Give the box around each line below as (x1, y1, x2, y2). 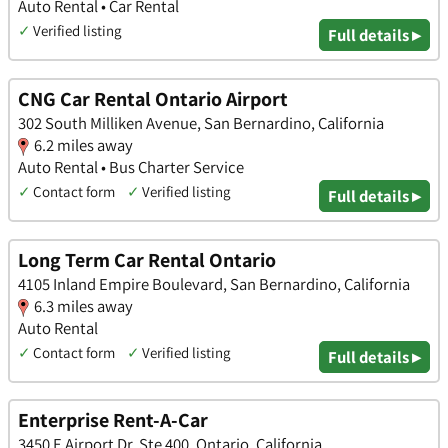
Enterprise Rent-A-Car (18, 407, 208, 434)
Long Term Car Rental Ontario (18, 246, 276, 273)
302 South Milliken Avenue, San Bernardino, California (18, 111, 384, 134)
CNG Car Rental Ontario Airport (18, 85, 288, 112)
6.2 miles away (34, 133, 133, 156)
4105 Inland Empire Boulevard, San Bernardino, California (18, 272, 410, 295)
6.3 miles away (34, 294, 133, 317)
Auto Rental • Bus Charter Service (18, 155, 244, 178)
